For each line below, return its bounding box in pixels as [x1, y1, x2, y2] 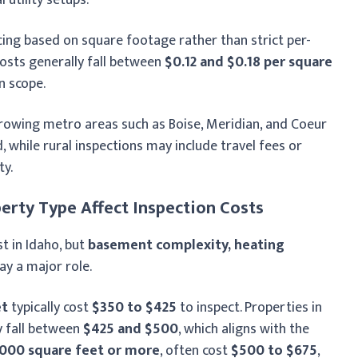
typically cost [8, 295, 92, 320]
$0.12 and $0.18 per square [165, 50, 332, 74]
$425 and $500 [83, 316, 178, 341]
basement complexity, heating [88, 233, 284, 257]
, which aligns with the [178, 316, 309, 341]
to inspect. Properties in [177, 295, 322, 320]
